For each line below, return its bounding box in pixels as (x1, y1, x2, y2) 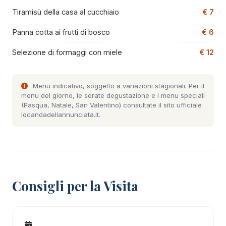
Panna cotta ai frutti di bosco (12, 27, 110, 36)
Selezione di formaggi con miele (12, 47, 122, 56)
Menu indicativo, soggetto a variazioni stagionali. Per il (31, 81, 204, 90)
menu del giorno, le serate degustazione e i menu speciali (21, 91, 205, 99)
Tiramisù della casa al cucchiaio (12, 7, 119, 16)
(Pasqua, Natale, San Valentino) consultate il (21, 100, 163, 109)
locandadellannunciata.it (21, 110, 99, 119)
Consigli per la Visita (12, 177, 138, 195)
